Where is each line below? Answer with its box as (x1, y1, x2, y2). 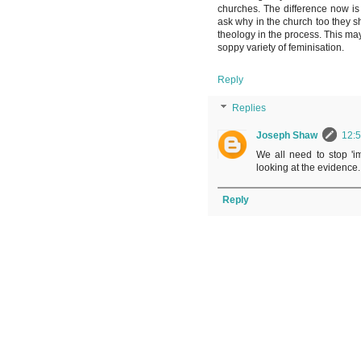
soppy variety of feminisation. (218, 42, 344, 54)
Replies (232, 102, 267, 114)
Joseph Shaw (256, 130, 317, 142)
